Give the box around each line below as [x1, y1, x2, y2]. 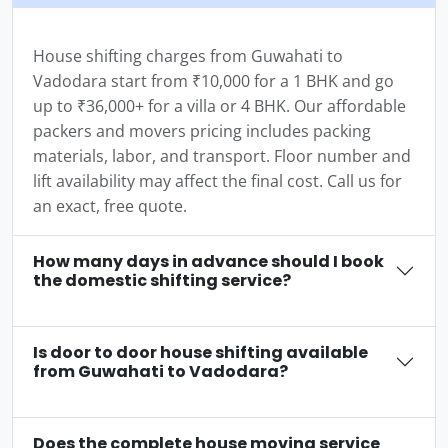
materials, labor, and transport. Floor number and [33, 145, 411, 168]
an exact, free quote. [33, 195, 187, 218]
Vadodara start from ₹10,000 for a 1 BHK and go [33, 70, 394, 93]
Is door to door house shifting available [33, 341, 368, 365]
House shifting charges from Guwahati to [33, 45, 343, 68]
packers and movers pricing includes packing [33, 120, 371, 143]
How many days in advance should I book [33, 250, 384, 274]
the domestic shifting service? [33, 269, 291, 293]
